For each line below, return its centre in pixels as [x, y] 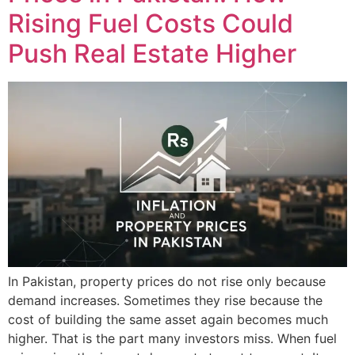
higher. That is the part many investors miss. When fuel [172, 338]
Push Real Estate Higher [152, 54]
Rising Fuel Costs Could [151, 24]
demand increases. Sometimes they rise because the [165, 300]
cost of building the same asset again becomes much [168, 319]
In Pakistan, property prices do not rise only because [167, 281]
